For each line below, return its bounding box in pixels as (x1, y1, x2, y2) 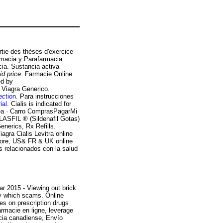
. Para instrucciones (16, 92, 74, 100)
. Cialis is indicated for (7, 100, 71, 108)
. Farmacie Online (21, 70, 72, 78)
